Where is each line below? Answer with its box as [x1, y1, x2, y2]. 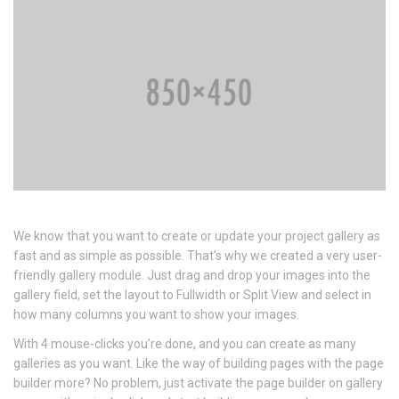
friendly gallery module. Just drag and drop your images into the [13, 268, 370, 282]
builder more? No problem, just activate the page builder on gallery [13, 376, 383, 390]
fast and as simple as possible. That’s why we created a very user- [13, 248, 382, 263]
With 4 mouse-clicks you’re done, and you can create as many [13, 337, 356, 351]
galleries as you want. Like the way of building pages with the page [13, 356, 384, 370]
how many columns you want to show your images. [13, 307, 299, 322]
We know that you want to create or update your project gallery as [13, 229, 380, 243]
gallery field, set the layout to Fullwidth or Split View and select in [13, 288, 371, 302]
